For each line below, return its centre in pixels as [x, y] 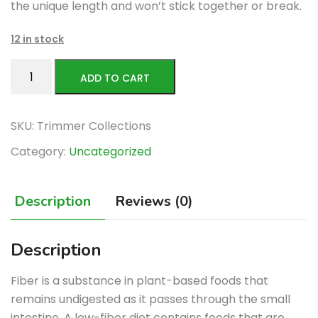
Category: [40, 152]
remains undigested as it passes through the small [150, 300]
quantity [33, 104]
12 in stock [37, 39]
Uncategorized [110, 152]
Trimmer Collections [94, 126]
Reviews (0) [154, 202]
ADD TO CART [115, 78]
